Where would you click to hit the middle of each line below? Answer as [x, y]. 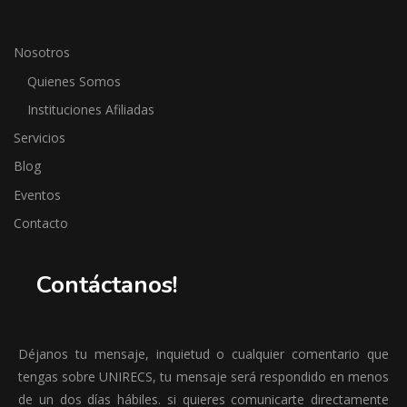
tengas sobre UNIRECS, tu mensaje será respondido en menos [203, 376]
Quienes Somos [74, 81]
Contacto [41, 223]
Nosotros [42, 53]
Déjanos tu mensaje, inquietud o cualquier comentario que [203, 353]
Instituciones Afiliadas [91, 109]
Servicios [40, 138]
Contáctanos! [107, 284]
